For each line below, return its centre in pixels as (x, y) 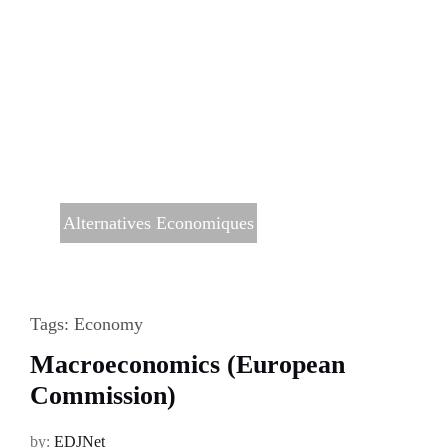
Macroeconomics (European (187, 364)
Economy (108, 323)
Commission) (102, 395)
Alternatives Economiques (158, 222)
